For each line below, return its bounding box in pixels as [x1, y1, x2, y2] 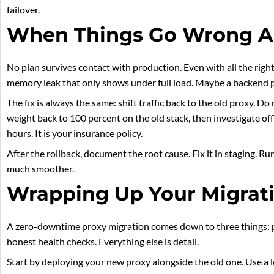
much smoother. [7, 162, 74, 174]
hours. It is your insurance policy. [7, 127, 143, 139]
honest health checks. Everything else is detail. [7, 235, 199, 247]
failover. [7, 3, 40, 15]
